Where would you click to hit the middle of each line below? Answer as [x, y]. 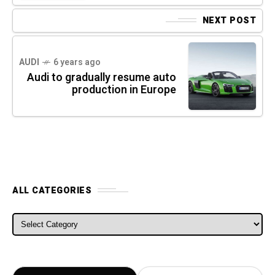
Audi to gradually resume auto [102, 77]
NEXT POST [229, 20]
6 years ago [77, 62]
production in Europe [124, 90]
